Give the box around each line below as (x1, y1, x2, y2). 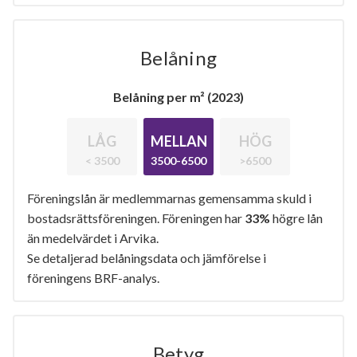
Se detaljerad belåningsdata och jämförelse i (27, 249, 266, 265)
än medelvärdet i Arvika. (27, 229, 159, 245)
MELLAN (150, 131, 207, 150)
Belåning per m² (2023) (113, 88, 244, 104)
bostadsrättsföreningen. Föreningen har (27, 210, 245, 226)
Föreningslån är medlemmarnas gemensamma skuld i (27, 190, 312, 206)
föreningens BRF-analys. (27, 269, 159, 285)
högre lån (270, 210, 323, 226)
